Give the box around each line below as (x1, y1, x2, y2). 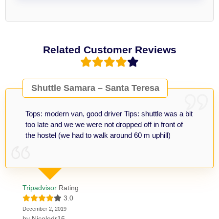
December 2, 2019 (22, 205, 67, 212)
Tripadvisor (22, 183, 57, 192)
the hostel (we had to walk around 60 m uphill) (25, 131, 171, 139)
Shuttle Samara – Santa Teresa (31, 83, 159, 93)
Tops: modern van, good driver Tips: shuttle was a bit (25, 109, 193, 118)
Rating (57, 183, 79, 192)
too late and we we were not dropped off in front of (25, 120, 183, 129)
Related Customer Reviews (43, 44, 176, 55)
